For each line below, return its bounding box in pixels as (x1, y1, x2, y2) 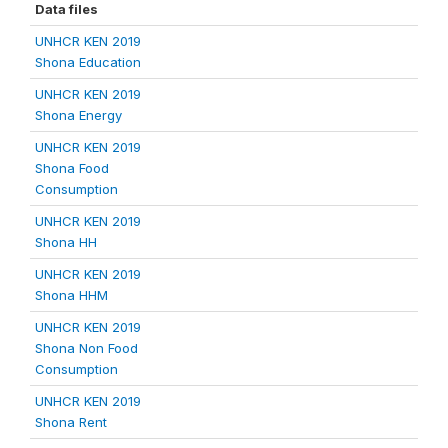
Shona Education (35, 54, 141, 71)
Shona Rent (35, 414, 107, 431)
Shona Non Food (35, 340, 138, 357)
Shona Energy (35, 107, 122, 124)
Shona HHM (35, 287, 108, 304)
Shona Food (35, 160, 109, 177)
